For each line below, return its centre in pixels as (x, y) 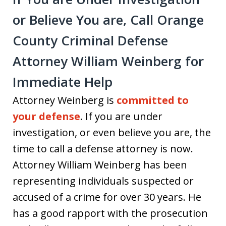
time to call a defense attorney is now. (103, 148)
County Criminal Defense (90, 40)
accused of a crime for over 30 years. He (107, 197)
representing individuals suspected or (103, 181)
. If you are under (121, 116)
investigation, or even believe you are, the (112, 132)
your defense (46, 116)
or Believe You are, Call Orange (108, 19)
